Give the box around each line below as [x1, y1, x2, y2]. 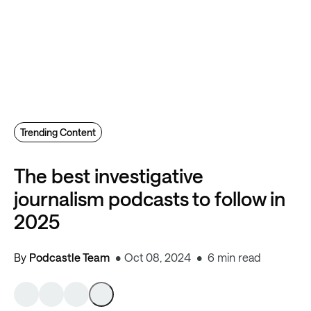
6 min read [208, 251, 261, 264]
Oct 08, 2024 [124, 251, 191, 264]
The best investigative [14, 165, 203, 187]
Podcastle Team [29, 251, 110, 264]
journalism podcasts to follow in [14, 187, 285, 210]
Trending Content [20, 126, 96, 138]
